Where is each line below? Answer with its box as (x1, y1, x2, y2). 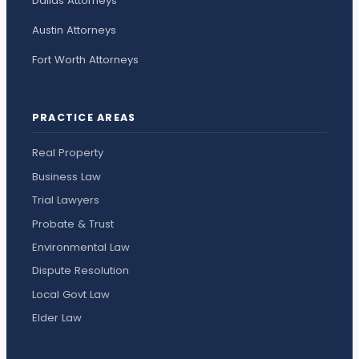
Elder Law (32, 310, 82, 326)
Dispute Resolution (32, 263, 129, 279)
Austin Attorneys (32, 22, 116, 38)
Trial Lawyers (32, 192, 99, 208)
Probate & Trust (32, 216, 114, 232)
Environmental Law (32, 239, 130, 255)
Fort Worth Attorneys (32, 51, 139, 67)
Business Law (32, 168, 101, 184)
